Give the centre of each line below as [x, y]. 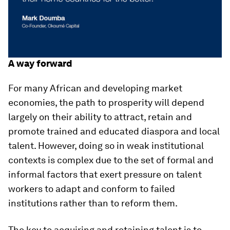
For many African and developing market [95, 88]
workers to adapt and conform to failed [92, 189]
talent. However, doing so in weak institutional [106, 146]
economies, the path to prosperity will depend [106, 103]
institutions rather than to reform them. [93, 203]
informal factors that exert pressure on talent [105, 175]
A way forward [40, 64]
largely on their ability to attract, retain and [100, 117]
